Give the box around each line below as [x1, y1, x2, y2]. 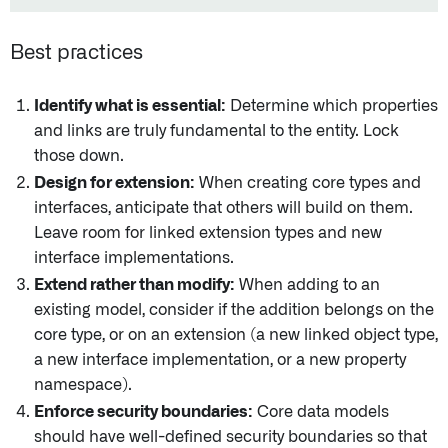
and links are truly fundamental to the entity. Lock [34, 122, 399, 139]
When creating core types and [195, 174, 421, 191]
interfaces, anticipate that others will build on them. [34, 199, 413, 216]
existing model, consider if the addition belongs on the [34, 301, 434, 318]
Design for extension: [34, 174, 195, 191]
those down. [34, 147, 124, 164]
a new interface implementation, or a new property [34, 351, 406, 368]
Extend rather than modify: [34, 276, 235, 293]
